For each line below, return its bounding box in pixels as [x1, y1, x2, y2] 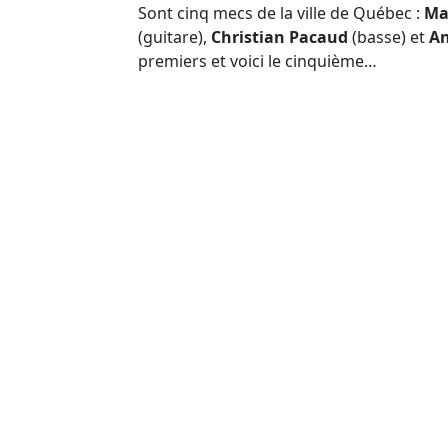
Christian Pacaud [211, 25, 348, 48]
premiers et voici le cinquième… [138, 49, 377, 72]
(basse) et [348, 25, 429, 48]
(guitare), [138, 25, 211, 48]
